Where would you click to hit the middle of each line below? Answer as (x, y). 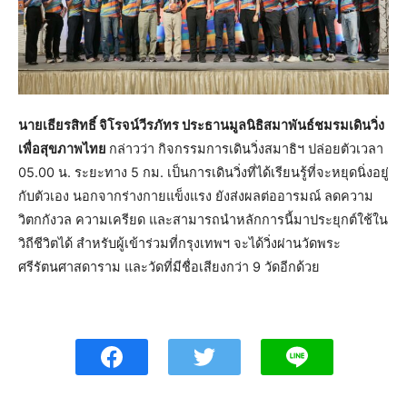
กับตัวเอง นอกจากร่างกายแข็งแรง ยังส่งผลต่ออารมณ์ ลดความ (196, 196)
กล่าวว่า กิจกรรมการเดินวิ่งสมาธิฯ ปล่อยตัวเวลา (246, 149)
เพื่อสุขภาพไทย (64, 149)
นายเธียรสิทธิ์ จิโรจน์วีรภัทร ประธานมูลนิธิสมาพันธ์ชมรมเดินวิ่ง (201, 125)
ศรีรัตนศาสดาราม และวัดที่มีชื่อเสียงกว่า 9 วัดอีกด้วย (169, 267)
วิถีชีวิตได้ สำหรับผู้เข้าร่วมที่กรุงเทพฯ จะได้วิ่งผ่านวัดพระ (179, 243)
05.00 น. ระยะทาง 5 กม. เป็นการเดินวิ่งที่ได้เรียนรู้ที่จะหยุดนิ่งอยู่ (203, 172)
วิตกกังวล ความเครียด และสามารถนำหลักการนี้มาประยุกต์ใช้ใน (203, 219)
